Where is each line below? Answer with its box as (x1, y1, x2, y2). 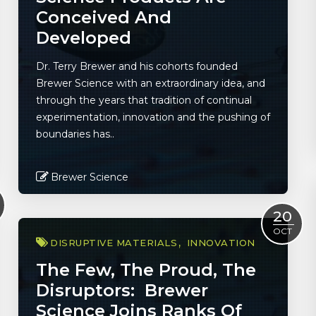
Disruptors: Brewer (36, 280, 208, 300)
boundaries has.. (36, 128, 114, 140)
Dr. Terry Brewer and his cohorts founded (36, 60, 238, 73)
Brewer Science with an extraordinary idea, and (36, 77, 265, 90)
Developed (36, 28, 131, 48)
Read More (115, 205, 180, 218)
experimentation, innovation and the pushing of (36, 111, 270, 123)
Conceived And (36, 7, 171, 28)
